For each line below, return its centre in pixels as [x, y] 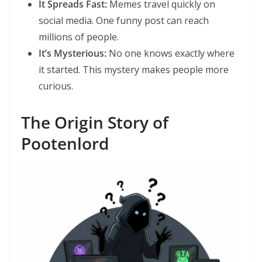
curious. [56, 86]
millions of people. [79, 37]
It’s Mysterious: [73, 54]
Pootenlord [65, 144]
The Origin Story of [95, 123]
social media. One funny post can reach [124, 21]
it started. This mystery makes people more [134, 70]
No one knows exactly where [170, 54]
